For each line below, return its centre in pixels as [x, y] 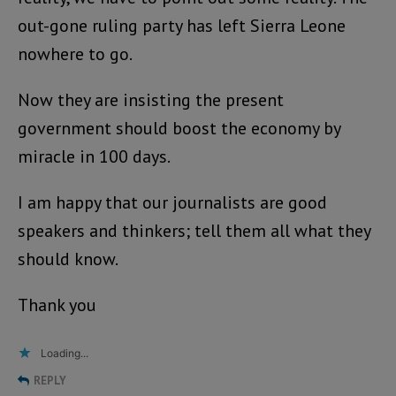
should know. [68, 259]
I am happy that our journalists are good [172, 202]
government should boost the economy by [179, 128]
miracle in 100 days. [94, 156]
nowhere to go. [75, 53]
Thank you [57, 305]
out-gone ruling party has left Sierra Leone [182, 25]
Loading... [65, 353]
